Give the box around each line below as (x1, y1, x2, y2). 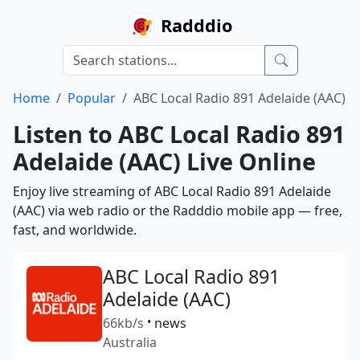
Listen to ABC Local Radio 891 (13, 118, 345, 149)
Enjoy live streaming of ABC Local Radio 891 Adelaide (13, 182, 331, 200)
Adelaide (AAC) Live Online (13, 145, 316, 177)
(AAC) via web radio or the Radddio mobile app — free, (13, 202, 342, 219)
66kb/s (103, 314, 144, 332)
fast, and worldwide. (13, 221, 137, 239)
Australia (103, 333, 157, 351)
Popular (67, 89, 116, 107)
